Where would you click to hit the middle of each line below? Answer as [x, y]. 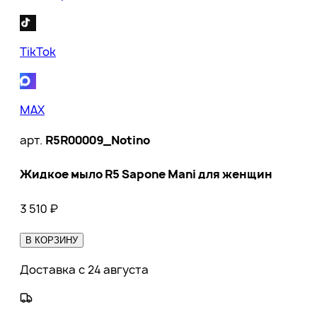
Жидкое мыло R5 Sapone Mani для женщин [146, 174]
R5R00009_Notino [98, 140]
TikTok [38, 52]
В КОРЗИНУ [52, 240]
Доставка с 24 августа [84, 269]
